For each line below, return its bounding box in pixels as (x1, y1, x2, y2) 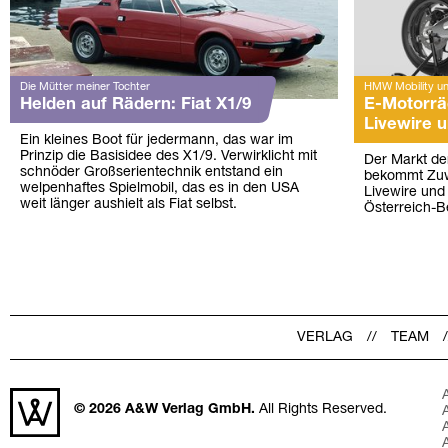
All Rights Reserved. (258, 403, 387, 417)
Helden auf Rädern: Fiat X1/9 (20, 96, 251, 112)
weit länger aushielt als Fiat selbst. (20, 197, 237, 211)
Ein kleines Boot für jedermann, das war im (20, 133, 293, 147)
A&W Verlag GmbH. (124, 403, 255, 417)
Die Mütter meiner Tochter (20, 81, 150, 92)
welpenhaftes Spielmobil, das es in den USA (20, 181, 299, 195)
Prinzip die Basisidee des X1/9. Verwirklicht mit (20, 149, 317, 163)
